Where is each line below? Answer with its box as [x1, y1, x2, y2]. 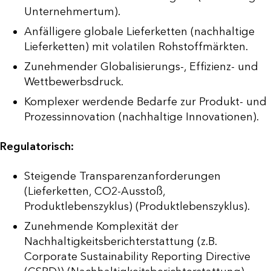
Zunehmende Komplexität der [24, 220, 178, 233]
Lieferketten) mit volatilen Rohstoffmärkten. [24, 40, 248, 54]
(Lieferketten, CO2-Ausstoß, [24, 184, 165, 198]
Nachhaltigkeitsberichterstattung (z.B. [24, 235, 217, 249]
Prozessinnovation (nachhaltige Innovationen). [24, 110, 259, 124]
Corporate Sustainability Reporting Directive [24, 250, 250, 264]
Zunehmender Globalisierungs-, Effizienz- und [24, 60, 258, 74]
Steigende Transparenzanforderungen [24, 169, 221, 183]
